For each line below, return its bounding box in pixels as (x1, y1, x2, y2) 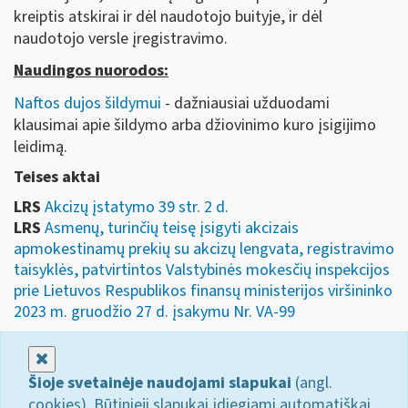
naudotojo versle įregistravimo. (14, 26, 228, 50)
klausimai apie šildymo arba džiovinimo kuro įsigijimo (14, 113, 376, 137)
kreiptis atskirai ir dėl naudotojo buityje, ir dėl (14, 5, 322, 28)
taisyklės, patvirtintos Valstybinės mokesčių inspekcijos (14, 258, 390, 281)
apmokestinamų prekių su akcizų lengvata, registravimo (14, 237, 394, 260)
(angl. (291, 371, 332, 394)
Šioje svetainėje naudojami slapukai (28, 371, 291, 394)
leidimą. (14, 135, 67, 158)
